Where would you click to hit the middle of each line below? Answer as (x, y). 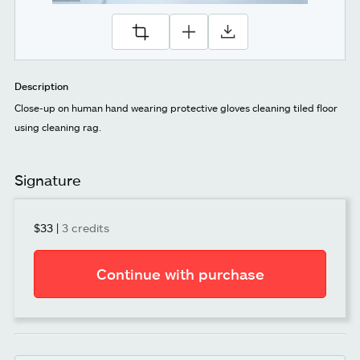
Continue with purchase (180, 274)
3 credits (86, 228)
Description (41, 86)
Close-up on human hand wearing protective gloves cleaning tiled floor (176, 108)
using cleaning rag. (58, 127)
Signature (48, 180)
